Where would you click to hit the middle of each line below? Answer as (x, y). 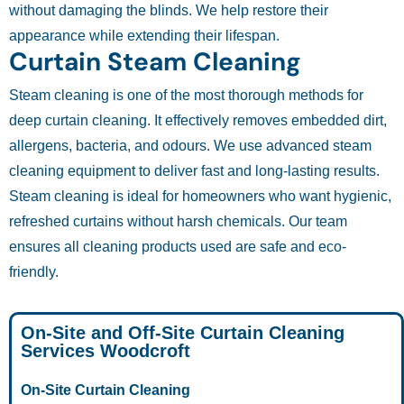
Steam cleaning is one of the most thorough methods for (186, 96)
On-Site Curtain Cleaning (106, 390)
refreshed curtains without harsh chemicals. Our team (178, 222)
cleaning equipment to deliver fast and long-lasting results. (194, 171)
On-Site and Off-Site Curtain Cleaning (183, 333)
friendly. (34, 272)
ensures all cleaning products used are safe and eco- (178, 247)
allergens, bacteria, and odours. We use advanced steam (190, 146)
